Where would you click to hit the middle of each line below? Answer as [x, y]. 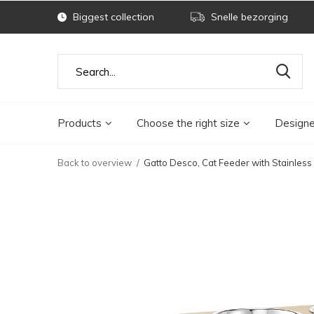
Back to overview [95, 163]
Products [80, 123]
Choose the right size [188, 123]
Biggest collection [112, 17]
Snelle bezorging [248, 17]
